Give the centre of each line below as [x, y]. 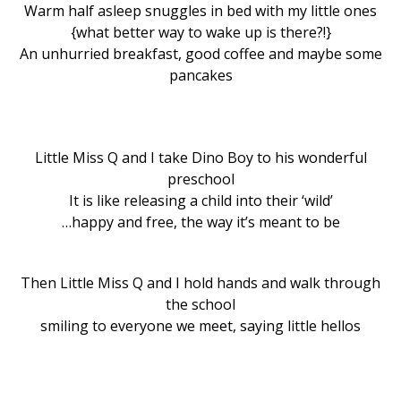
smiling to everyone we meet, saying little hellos [200, 325]
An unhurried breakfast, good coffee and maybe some [200, 53]
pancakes [200, 75]
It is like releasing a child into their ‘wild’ [200, 200]
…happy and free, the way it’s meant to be [200, 222]
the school [200, 304]
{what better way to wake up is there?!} [200, 32]
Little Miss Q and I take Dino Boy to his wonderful [200, 157]
